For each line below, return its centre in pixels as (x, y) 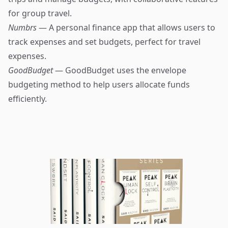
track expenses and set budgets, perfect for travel (104, 42)
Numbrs (23, 27)
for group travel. (40, 13)
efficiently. (27, 99)
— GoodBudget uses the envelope (121, 70)
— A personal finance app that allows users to (127, 27)
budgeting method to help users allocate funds (99, 84)
